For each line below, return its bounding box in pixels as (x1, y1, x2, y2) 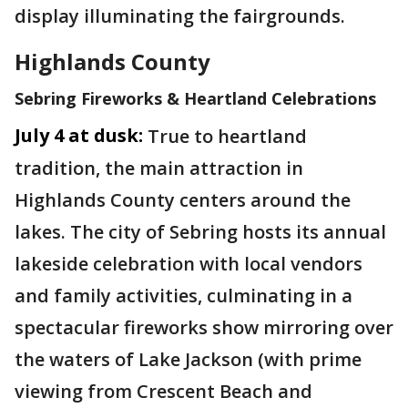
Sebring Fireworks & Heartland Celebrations (15, 87, 376, 109)
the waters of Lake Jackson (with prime (15, 347, 362, 372)
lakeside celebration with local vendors (15, 251, 362, 276)
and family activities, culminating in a (15, 283, 352, 308)
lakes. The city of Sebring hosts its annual (15, 219, 386, 244)
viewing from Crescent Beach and (15, 379, 312, 403)
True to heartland (148, 124, 307, 148)
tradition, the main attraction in (15, 156, 303, 180)
